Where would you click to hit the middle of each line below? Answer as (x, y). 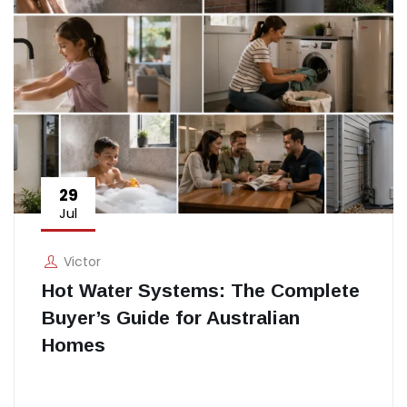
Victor (82, 261)
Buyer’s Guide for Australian (171, 317)
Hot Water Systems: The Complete (201, 290)
